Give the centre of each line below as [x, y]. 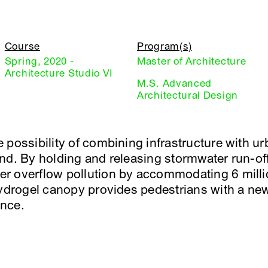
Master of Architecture [192, 61]
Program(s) [165, 46]
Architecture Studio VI [59, 73]
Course [22, 46]
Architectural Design [188, 95]
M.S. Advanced [175, 83]
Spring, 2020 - [39, 61]
